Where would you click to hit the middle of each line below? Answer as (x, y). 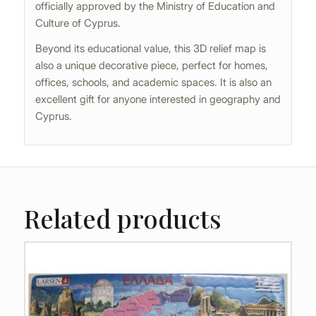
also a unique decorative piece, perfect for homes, (151, 66)
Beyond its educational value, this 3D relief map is (150, 49)
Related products (122, 218)
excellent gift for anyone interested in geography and (158, 99)
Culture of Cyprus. (78, 23)
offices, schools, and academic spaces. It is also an (153, 83)
